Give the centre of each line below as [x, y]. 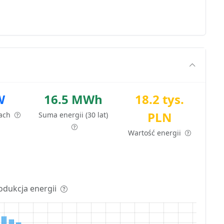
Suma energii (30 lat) [73, 114]
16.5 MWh [73, 99]
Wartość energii [156, 132]
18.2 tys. [160, 99]
